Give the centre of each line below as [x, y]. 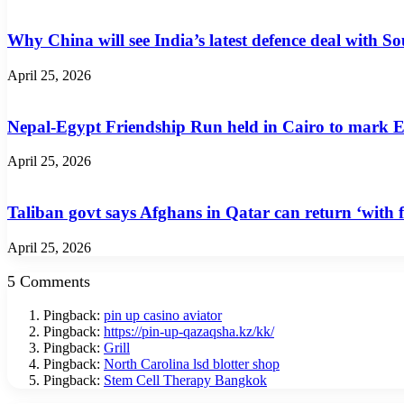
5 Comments [49, 281]
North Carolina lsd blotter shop [192, 363]
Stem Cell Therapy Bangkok [185, 380]
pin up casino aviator [163, 315]
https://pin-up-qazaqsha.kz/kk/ [189, 331]
